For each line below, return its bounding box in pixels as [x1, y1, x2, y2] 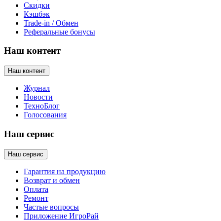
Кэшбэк [24, 9, 50, 18]
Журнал [24, 84, 50, 93]
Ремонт [24, 193, 48, 202]
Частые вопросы [24, 202, 79, 211]
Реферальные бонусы [24, 27, 95, 36]
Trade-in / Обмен [24, 18, 78, 27]
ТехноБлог [24, 102, 60, 110]
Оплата [24, 184, 48, 193]
